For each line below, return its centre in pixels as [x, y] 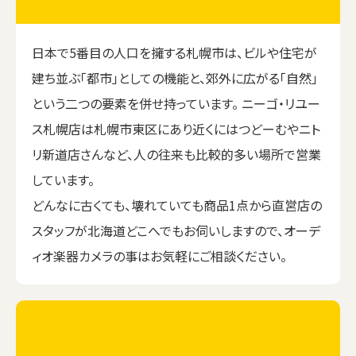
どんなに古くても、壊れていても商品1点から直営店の [177, 205]
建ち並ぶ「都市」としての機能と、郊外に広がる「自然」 [175, 77]
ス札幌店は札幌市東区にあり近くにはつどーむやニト [176, 128]
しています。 [63, 179]
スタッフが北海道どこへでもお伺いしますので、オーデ [176, 230]
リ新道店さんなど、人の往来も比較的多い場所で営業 [176, 154]
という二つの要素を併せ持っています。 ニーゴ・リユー [176, 103]
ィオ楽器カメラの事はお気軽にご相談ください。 [159, 255]
